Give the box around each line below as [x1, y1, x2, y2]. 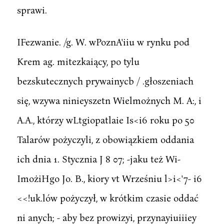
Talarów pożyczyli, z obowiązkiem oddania [16, 133, 194, 145]
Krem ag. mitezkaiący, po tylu [16, 55, 139, 67]
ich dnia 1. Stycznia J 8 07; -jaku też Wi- [16, 152, 180, 164]
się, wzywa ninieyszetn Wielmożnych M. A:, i [16, 94, 201, 106]
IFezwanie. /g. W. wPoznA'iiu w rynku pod [16, 35, 189, 47]
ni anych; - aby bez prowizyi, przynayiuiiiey [16, 211, 196, 223]
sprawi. [16, 3, 47, 15]
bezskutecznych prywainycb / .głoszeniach [16, 74, 193, 86]
